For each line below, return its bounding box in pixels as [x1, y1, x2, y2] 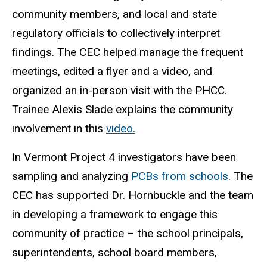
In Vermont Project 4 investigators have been [12, 150, 236, 164]
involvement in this [12, 121, 106, 135]
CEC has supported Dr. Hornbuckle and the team [12, 188, 253, 203]
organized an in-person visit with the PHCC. [12, 83, 227, 97]
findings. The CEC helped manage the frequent [12, 45, 243, 59]
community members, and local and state [12, 7, 217, 21]
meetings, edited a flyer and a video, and [12, 64, 212, 78]
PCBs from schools [131, 169, 228, 184]
